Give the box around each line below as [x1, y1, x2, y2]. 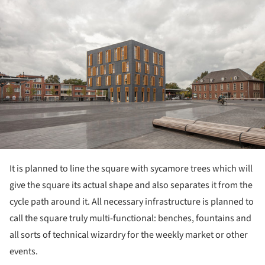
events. [9, 245, 38, 258]
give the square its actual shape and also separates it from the [9, 179, 253, 192]
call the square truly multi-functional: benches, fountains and [9, 212, 251, 225]
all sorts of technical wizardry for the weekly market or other [9, 228, 248, 242]
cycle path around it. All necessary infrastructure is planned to [9, 195, 254, 209]
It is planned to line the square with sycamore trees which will [9, 162, 253, 176]
